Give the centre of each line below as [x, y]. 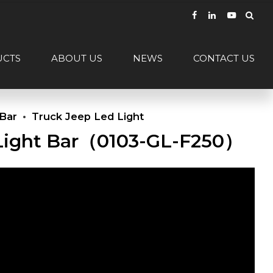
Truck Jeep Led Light [87, 116]
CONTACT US [224, 58]
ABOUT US [77, 58]
